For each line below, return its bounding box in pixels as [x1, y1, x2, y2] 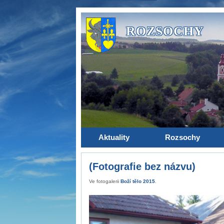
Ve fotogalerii [89, 178, 120, 184]
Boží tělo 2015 [120, 178, 155, 184]
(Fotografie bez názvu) [89, 161, 195, 172]
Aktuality [98, 133, 130, 141]
